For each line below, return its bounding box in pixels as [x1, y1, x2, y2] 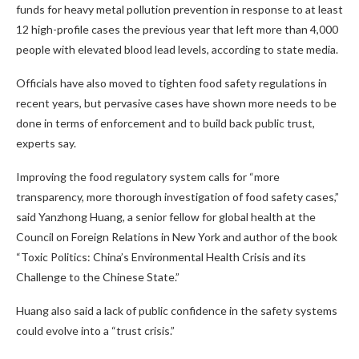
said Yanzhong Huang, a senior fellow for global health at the [16, 209, 316, 224]
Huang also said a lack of [16, 303, 136, 317]
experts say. [16, 135, 76, 150]
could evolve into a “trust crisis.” [16, 323, 175, 337]
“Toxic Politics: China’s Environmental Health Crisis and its [16, 249, 306, 264]
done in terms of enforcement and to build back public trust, [16, 115, 315, 130]
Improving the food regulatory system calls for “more [16, 169, 280, 184]
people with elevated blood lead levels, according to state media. [16, 42, 338, 56]
